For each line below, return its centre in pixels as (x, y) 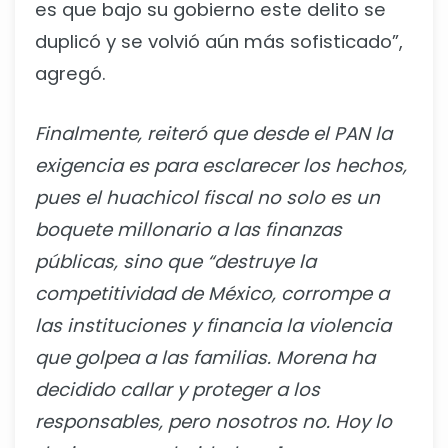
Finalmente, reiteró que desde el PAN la (213, 134)
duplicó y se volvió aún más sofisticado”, (219, 41)
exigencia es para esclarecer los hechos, (221, 166)
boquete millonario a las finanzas (188, 230)
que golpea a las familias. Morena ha (205, 358)
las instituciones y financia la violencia (213, 326)
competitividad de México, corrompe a (212, 294)
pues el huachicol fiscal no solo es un (207, 198)
